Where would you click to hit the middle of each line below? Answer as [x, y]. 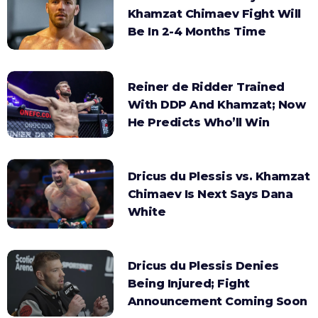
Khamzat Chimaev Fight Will [214, 14]
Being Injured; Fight [188, 283]
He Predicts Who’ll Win [198, 122]
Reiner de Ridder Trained [206, 87]
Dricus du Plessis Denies [203, 265]
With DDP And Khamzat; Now [216, 104]
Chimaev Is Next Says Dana [210, 194]
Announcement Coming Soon [217, 301]
